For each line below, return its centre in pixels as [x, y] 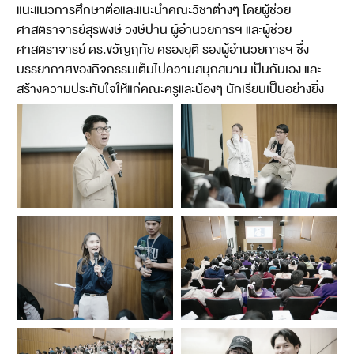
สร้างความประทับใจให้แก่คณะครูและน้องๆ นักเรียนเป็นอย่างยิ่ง [170, 90]
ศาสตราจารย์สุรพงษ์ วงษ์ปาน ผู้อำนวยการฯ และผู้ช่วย [154, 30]
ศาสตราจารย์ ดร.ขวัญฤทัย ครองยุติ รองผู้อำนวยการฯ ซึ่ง [162, 50]
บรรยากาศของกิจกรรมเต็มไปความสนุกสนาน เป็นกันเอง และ [168, 70]
